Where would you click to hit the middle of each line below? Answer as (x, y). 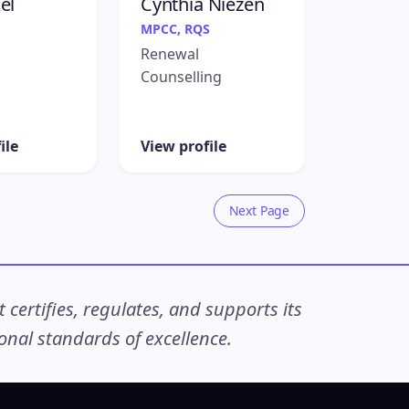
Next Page (259, 210)
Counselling (181, 77)
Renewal (170, 54)
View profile (184, 146)
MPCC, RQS (175, 29)
